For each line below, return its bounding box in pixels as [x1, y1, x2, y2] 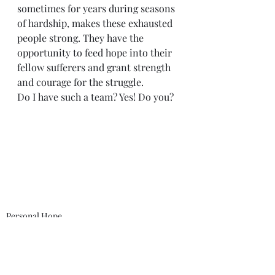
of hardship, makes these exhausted [17, 16, 175, 29]
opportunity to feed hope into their [17, 45, 174, 59]
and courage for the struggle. [17, 75, 144, 88]
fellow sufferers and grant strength [17, 60, 173, 74]
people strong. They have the [17, 31, 146, 44]
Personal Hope [6, 210, 62, 222]
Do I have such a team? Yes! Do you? [17, 90, 176, 103]
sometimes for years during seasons [17, 1, 177, 15]
